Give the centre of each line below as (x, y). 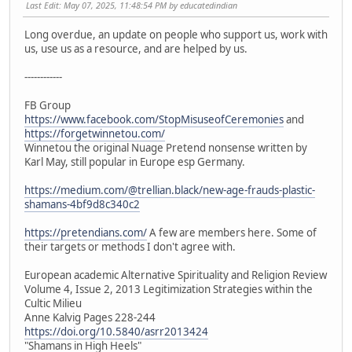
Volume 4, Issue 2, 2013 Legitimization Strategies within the (169, 290)
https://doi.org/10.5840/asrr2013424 (116, 332)
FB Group (48, 106)
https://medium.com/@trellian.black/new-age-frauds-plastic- (170, 191)
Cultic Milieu (53, 304)
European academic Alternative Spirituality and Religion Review (176, 275)
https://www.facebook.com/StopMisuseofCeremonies (154, 120)
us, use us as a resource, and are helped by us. (136, 49)
